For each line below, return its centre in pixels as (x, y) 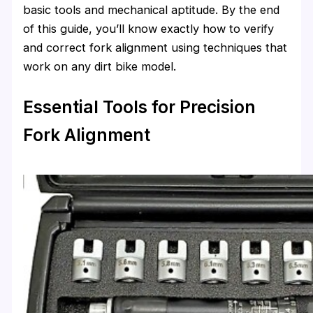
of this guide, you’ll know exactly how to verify (149, 28)
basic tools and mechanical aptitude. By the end (152, 9)
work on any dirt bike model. (100, 66)
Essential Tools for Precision (140, 107)
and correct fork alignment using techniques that (155, 47)
